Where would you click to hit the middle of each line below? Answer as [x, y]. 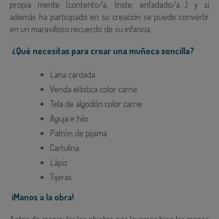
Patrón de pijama [78, 133]
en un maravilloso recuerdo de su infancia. [81, 29]
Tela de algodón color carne [96, 104]
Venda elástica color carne [94, 89]
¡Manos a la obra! [43, 197]
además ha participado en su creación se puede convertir [109, 17]
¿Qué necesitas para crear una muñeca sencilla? [103, 51]
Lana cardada [73, 75]
